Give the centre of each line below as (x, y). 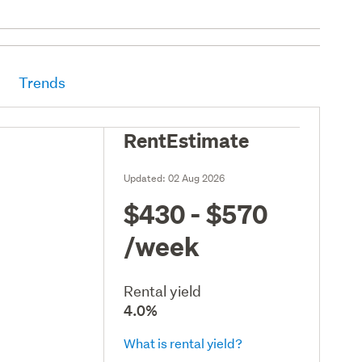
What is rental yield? (183, 343)
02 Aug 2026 (197, 178)
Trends (42, 82)
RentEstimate (187, 139)
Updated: (146, 178)
